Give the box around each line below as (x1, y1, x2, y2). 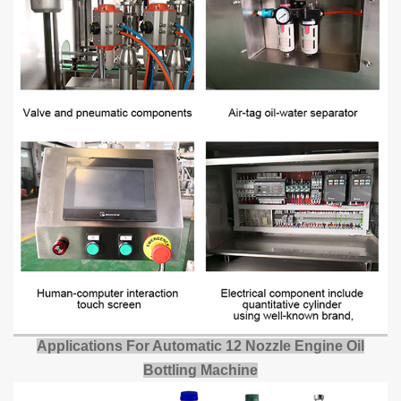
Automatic (152, 338, 226, 354)
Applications (37, 338, 126, 354)
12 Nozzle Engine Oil (226, 338, 364, 354)
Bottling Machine (143, 363, 258, 379)
